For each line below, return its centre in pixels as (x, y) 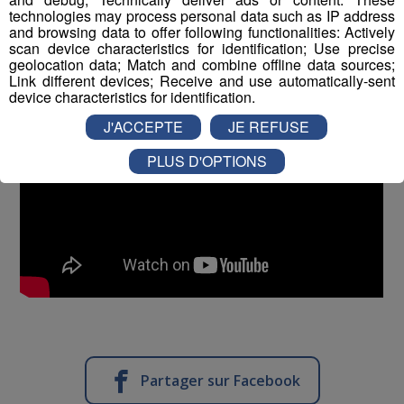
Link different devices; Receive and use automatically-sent (202, 80)
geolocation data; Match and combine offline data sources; (202, 64)
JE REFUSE (269, 126)
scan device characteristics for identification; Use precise (202, 48)
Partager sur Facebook (220, 380)
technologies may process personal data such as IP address (202, 15)
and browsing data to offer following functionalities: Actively (202, 32)
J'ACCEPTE (143, 126)
